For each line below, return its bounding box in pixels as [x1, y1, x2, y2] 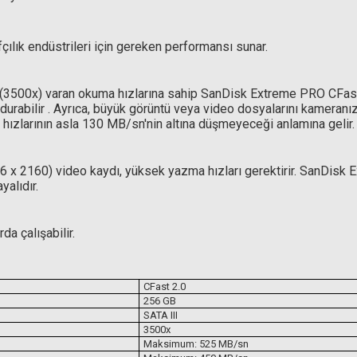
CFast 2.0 [143, 280, 186, 292]
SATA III [143, 309, 178, 321]
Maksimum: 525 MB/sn [143, 338, 249, 350]
